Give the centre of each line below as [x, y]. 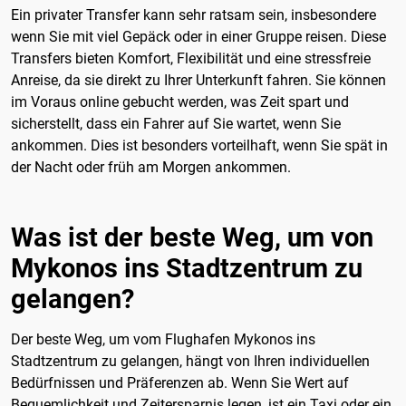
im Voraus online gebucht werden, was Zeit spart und [180, 101]
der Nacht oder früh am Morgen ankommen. [151, 167]
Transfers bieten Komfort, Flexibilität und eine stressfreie [191, 58]
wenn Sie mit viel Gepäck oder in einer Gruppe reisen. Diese [198, 36]
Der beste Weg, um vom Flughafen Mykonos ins [163, 339]
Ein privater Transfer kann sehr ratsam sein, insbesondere [193, 14]
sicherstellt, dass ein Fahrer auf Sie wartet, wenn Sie [176, 123]
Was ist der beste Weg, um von [192, 237]
